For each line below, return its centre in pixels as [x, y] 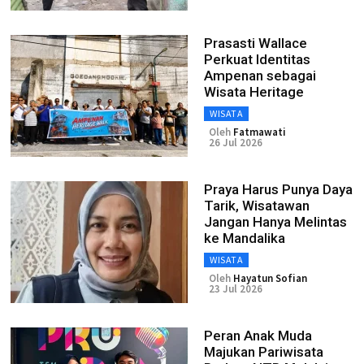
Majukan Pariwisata [264, 352]
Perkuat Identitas [257, 59]
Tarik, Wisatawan [257, 206]
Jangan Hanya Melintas [275, 222]
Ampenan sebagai [260, 76]
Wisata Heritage [254, 92]
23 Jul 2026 [236, 289]
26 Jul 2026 [236, 143]
